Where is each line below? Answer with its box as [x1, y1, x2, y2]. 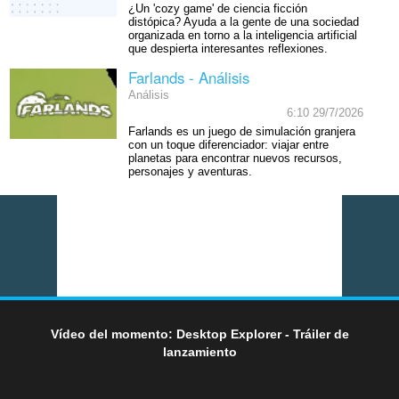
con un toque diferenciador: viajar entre [127, 138, 329, 151]
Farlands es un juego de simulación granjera [127, 125, 355, 138]
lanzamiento [162, 344, 237, 359]
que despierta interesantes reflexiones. [127, 43, 328, 56]
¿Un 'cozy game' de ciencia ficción [127, 3, 307, 16]
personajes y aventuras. [127, 165, 252, 178]
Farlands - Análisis [127, 67, 249, 89]
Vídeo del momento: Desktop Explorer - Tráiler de [50, 326, 349, 341]
